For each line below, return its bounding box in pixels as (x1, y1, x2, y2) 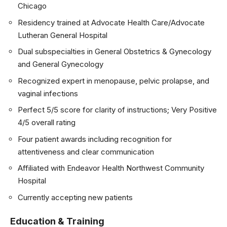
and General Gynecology (18, 59, 103, 69)
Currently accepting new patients (18, 192, 133, 202)
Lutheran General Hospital (18, 30, 107, 40)
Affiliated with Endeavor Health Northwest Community (18, 163, 204, 173)
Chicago (18, 1, 47, 11)
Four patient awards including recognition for (18, 134, 172, 144)
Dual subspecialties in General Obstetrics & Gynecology (18, 47, 211, 56)
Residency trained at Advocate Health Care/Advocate (18, 17, 205, 27)
